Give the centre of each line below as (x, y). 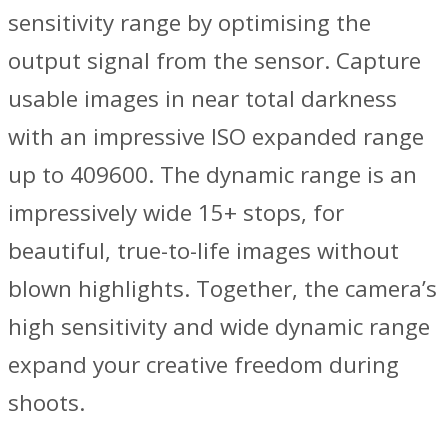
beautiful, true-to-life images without (203, 250)
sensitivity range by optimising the (189, 22)
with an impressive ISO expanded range (216, 136)
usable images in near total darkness (202, 98)
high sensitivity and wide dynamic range (219, 326)
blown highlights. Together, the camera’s (222, 288)
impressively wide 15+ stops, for (176, 212)
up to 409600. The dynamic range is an (212, 174)
